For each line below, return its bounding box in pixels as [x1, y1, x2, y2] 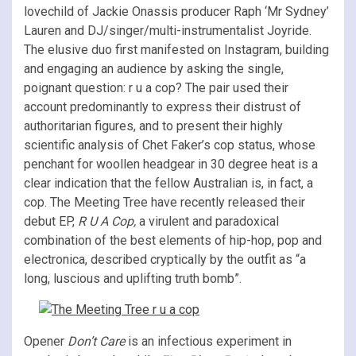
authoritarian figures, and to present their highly [24, 118, 283, 133]
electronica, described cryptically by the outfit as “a [24, 251, 306, 267]
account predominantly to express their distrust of [24, 99, 301, 114]
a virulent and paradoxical [136, 213, 279, 229]
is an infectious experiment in [128, 333, 292, 349]
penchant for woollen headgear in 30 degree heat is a [24, 156, 318, 172]
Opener [24, 333, 68, 349]
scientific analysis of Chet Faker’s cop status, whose [24, 137, 315, 153]
